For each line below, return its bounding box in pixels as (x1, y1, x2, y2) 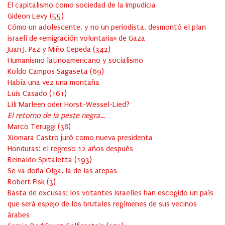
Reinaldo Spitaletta (8, 155, 74, 165)
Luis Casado (8, 89, 49, 98)
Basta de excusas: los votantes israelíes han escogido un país (8, 188, 213, 198)
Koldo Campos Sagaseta (8, 67, 90, 76)
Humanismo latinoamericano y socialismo (8, 56, 143, 65)
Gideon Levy (8, 12, 50, 21)
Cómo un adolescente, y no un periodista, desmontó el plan (8, 23, 206, 32)
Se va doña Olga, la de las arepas (8, 166, 117, 176)
